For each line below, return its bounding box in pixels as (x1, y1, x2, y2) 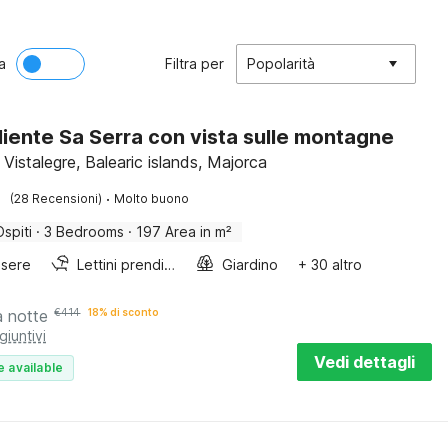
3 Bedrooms (44, 223, 125, 240)
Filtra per (165, 55, 224, 72)
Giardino (222, 256, 279, 273)
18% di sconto (88, 306, 160, 318)
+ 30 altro (298, 256, 363, 273)
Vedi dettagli (314, 352, 415, 372)
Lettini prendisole (164, 256, 176, 273)
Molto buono (114, 191, 190, 206)
